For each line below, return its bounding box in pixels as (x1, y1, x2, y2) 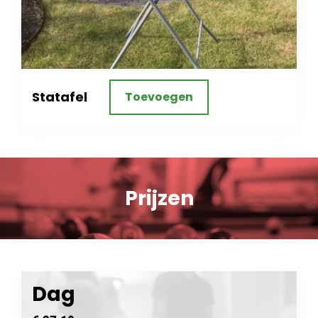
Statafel (32, 88, 87, 106)
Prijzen (124, 185, 194, 213)
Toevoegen (125, 89, 193, 106)
